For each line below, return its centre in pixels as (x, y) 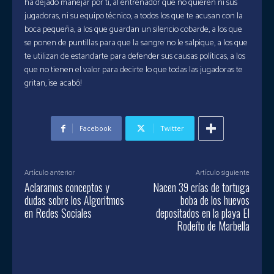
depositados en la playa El (202, 213)
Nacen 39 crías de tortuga (201, 187)
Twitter (172, 128)
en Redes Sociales (58, 213)
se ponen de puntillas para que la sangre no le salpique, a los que (136, 43)
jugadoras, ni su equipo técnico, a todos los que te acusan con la (134, 16)
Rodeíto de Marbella (213, 226)
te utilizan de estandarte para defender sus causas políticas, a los (135, 57)
